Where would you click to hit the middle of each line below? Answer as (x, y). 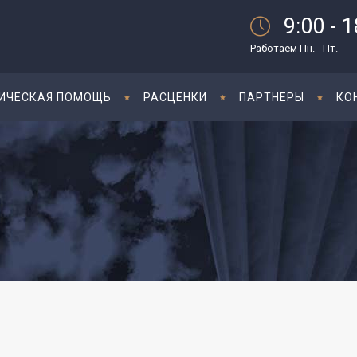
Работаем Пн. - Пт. (294, 48)
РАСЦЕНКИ (175, 97)
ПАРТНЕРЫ (272, 97)
